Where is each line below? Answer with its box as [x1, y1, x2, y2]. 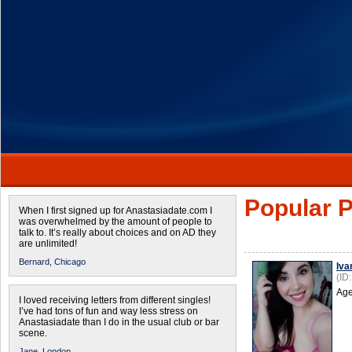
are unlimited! [19, 238, 77, 249]
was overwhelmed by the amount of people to [19, 216, 212, 227]
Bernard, [19, 257, 52, 266]
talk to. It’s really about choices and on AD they [19, 227, 216, 238]
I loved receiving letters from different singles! [19, 295, 211, 306]
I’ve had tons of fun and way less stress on [19, 306, 198, 317]
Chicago [54, 257, 86, 266]
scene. [19, 328, 47, 339]
